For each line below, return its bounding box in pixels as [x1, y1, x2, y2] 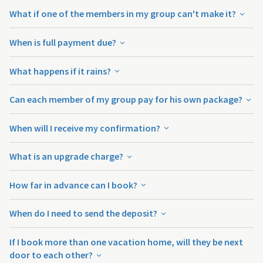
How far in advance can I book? [9, 178, 139, 191]
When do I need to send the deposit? [9, 207, 159, 220]
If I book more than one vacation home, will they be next [9, 236, 243, 248]
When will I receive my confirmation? [9, 122, 162, 134]
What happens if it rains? [9, 65, 113, 77]
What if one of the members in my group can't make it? [9, 8, 238, 20]
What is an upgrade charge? [9, 150, 125, 163]
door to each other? [9, 249, 95, 261]
